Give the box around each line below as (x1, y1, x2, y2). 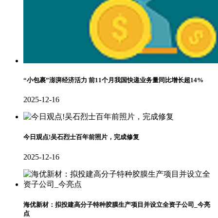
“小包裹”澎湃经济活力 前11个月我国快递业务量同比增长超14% (23, 76, 203, 84)
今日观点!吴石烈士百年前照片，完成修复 (23, 133, 139, 141)
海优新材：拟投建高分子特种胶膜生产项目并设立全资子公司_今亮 (23, 200, 210, 208)
